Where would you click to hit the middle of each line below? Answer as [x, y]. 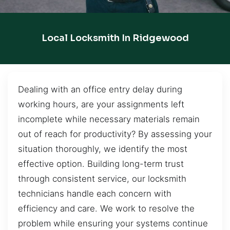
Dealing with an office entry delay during [100, 89]
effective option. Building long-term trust [101, 164]
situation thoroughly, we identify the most [103, 149]
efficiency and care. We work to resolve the [106, 208]
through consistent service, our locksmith [102, 178]
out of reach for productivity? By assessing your [115, 134]
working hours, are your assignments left [101, 104]
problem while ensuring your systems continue [113, 223]
